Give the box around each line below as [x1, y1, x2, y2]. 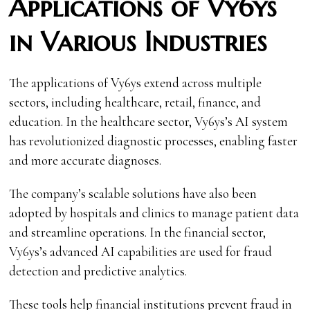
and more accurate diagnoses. [9, 152, 162, 168]
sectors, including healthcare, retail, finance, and [9, 93, 262, 110]
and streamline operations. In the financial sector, [9, 224, 266, 240]
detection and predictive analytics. [9, 262, 188, 279]
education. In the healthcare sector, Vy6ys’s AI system [9, 113, 289, 129]
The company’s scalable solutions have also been [9, 185, 257, 201]
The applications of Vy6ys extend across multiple [9, 74, 262, 91]
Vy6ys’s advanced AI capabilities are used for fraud [9, 243, 273, 259]
